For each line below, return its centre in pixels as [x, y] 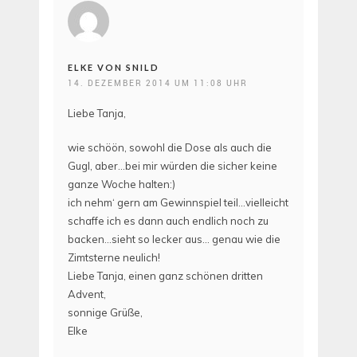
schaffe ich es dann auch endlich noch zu [168, 220]
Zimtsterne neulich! [114, 257]
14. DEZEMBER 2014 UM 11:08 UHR [158, 83]
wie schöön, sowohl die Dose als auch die [170, 147]
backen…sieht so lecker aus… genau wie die [174, 239]
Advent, [87, 294]
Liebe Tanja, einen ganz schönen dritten [165, 275]
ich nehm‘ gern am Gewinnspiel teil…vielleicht [178, 202]
